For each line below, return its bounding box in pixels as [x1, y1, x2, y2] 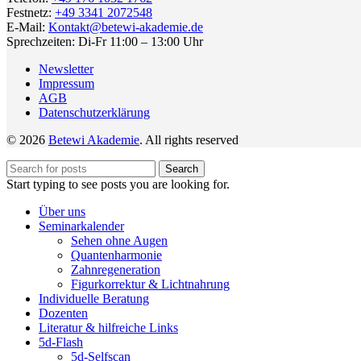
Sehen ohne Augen [71, 233, 168, 247]
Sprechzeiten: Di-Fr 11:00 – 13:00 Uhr [6, 34, 203, 48]
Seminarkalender [39, 218, 124, 233]
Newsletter [39, 61, 93, 76]
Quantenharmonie [71, 247, 162, 262]
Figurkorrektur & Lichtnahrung [71, 276, 230, 291]
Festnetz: [6, 5, 55, 19]
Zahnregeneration [71, 262, 160, 276]
